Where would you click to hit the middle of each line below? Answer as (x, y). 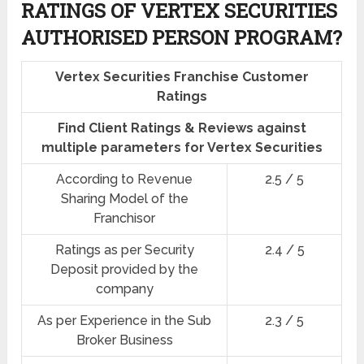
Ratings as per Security (124, 250)
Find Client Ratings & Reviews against (182, 128)
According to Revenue (125, 180)
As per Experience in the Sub (125, 321)
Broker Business (124, 340)
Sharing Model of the (124, 199)
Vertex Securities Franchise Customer (182, 77)
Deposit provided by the (125, 270)
